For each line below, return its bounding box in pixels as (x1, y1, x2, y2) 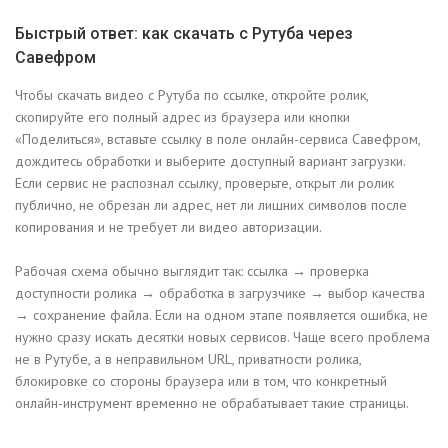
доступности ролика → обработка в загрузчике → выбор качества (15, 284, 425, 303)
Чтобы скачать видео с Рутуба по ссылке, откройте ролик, (15, 86, 368, 105)
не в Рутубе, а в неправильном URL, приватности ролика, (15, 350, 361, 369)
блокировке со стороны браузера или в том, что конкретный (15, 372, 387, 391)
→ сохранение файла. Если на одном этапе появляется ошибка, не (15, 306, 428, 325)
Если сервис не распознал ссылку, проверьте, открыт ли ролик (15, 174, 394, 193)
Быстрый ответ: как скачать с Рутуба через (15, 24, 353, 44)
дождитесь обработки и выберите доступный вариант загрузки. (15, 152, 405, 171)
